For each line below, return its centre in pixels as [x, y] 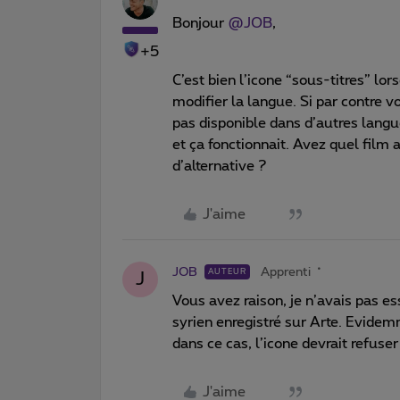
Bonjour [200, 23]
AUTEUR [227, 271]
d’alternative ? [221, 166]
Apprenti [286, 272]
